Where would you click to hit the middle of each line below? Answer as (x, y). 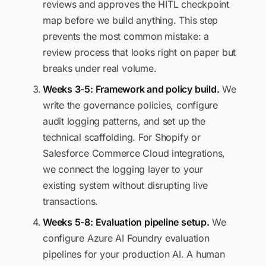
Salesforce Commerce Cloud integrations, (134, 153)
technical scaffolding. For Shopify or (122, 137)
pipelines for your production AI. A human (134, 254)
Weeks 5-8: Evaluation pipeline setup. (126, 222)
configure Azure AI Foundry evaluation (126, 238)
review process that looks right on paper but (140, 52)
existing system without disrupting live (126, 185)
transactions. (71, 201)
